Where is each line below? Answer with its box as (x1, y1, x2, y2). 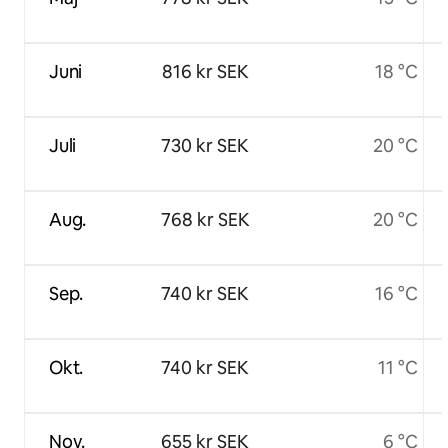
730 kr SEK (161, 134, 249, 158)
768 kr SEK (160, 208, 250, 232)
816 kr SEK (161, 60, 249, 84)
